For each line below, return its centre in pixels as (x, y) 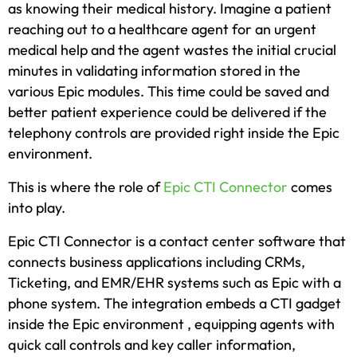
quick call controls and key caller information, (152, 345)
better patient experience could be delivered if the (167, 112)
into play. (37, 208)
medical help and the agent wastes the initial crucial (172, 50)
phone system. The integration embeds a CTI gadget (175, 304)
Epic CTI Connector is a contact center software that (177, 241)
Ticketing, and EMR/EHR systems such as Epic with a (175, 283)
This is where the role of (86, 187)
